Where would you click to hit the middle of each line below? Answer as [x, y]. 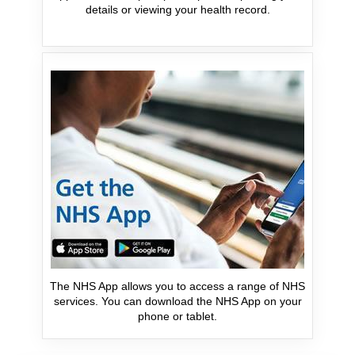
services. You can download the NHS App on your [177, 301]
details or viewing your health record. [177, 9]
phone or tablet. [177, 316]
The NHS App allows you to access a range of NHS [177, 286]
